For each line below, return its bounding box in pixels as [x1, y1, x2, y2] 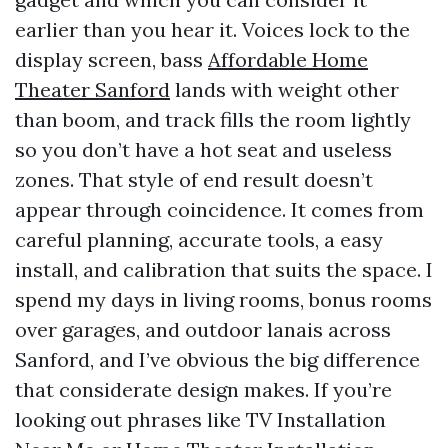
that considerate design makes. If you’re [15, 377, 392, 402]
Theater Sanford [15, 77, 170, 102]
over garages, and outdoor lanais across [15, 317, 391, 342]
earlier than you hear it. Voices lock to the [15, 17, 410, 42]
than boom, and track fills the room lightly [15, 107, 411, 132]
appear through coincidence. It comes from [15, 197, 424, 222]
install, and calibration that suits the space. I [15, 257, 433, 282]
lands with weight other [170, 77, 399, 102]
